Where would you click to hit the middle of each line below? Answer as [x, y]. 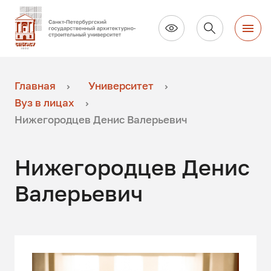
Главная [35, 86]
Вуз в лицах [45, 103]
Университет [121, 86]
